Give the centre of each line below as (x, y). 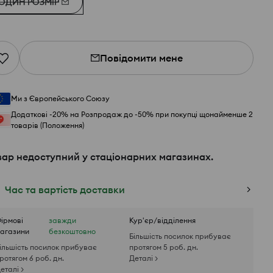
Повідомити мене (141, 58)
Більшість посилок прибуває (180, 236)
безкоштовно (72, 231)
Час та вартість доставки (65, 190)
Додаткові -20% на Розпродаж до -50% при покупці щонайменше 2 (132, 114)
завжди (62, 220)
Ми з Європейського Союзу (60, 98)
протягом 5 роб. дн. (164, 247)
